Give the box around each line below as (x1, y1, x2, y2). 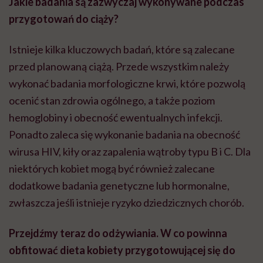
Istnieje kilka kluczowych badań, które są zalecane (9, 43, 235, 56)
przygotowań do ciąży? (9, 12, 119, 26)
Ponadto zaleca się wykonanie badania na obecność (9, 128, 240, 141)
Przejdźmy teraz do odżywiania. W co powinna (9, 227, 227, 240)
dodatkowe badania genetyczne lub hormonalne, (9, 179, 230, 193)
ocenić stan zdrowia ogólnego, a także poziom (9, 94, 215, 107)
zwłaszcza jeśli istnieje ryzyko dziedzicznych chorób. (9, 196, 244, 210)
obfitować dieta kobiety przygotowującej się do (9, 244, 235, 257)
